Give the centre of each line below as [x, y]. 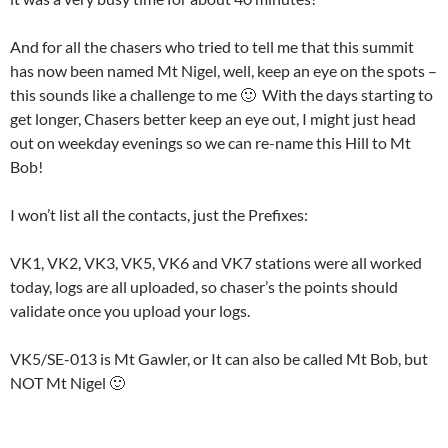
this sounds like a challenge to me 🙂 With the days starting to [221, 94]
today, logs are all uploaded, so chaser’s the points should [204, 286]
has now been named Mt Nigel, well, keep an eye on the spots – [223, 70]
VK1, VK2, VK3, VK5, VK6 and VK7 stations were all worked [216, 262]
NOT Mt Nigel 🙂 [67, 382]
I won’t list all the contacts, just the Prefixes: [159, 214]
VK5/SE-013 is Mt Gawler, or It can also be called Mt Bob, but [219, 358]
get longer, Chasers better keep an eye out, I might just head [213, 118]
